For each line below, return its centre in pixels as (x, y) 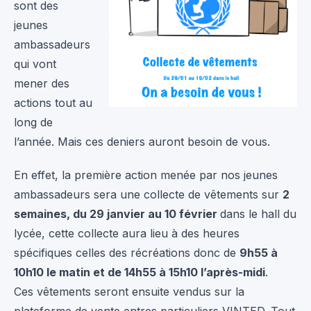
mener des (42, 84)
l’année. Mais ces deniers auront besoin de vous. (142, 142)
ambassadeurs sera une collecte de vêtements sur (148, 195)
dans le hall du (258, 214)
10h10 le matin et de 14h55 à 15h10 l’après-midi (140, 272)
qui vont (35, 64)
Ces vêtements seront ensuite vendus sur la (129, 292)
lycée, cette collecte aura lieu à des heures (127, 234)
